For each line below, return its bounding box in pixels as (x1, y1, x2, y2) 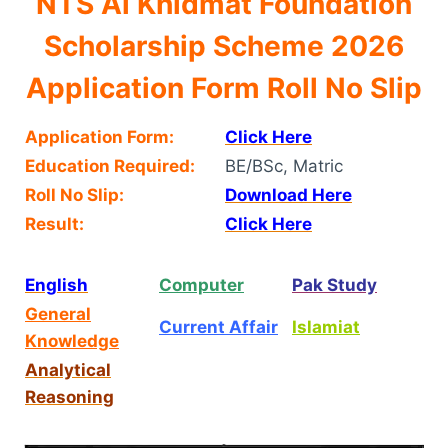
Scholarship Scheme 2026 (44, 28, 404, 63)
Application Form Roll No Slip (26, 70, 422, 105)
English (25, 274, 88, 295)
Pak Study (292, 274, 377, 295)
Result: (25, 213, 84, 234)
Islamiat (292, 316, 360, 337)
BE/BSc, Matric (225, 155, 343, 176)
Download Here (225, 184, 352, 205)
